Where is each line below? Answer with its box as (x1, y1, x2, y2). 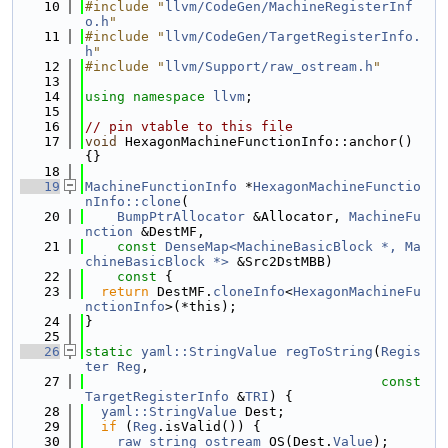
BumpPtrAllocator (117, 209, 245, 224)
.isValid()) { (157, 419, 261, 434)
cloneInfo (213, 284, 285, 299)
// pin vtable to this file (85, 119, 293, 134)
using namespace (85, 89, 213, 104)
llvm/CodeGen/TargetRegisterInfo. (165, 29, 421, 44)
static (85, 344, 133, 359)
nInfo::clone (85, 194, 181, 209)
